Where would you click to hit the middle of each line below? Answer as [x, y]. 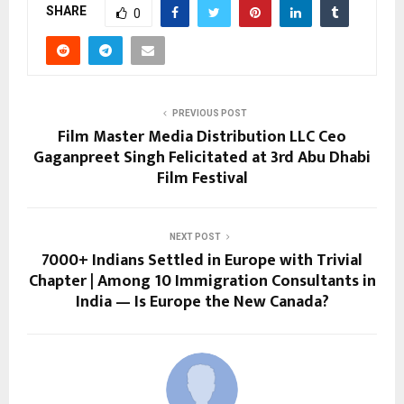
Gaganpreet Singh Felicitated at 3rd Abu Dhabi [202, 157]
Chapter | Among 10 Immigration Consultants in [202, 281]
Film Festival [202, 178]
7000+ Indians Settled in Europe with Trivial [202, 260]
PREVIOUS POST [209, 113]
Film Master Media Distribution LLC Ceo [202, 137]
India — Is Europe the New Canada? [202, 302]
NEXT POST [195, 236]
